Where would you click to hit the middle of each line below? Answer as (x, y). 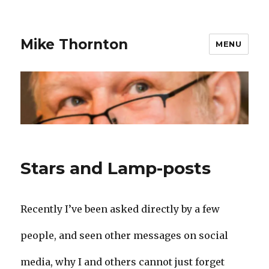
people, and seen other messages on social (125, 236)
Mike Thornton (74, 44)
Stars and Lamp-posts (116, 168)
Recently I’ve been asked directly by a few (120, 209)
